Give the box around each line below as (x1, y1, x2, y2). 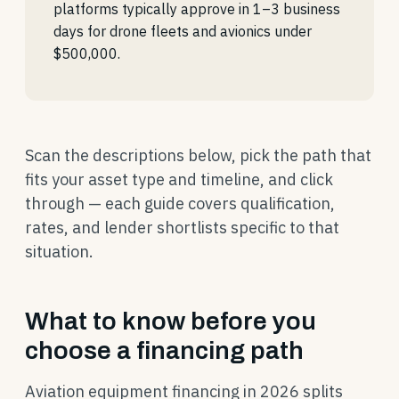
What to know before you (25, 307, 316, 335)
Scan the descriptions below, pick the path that (25, 145, 371, 166)
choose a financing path (25, 337, 304, 364)
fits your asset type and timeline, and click (25, 169, 333, 190)
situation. (25, 241, 94, 262)
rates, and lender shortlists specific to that (25, 217, 339, 238)
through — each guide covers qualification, (25, 193, 335, 214)
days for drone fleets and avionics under (53, 22, 312, 40)
